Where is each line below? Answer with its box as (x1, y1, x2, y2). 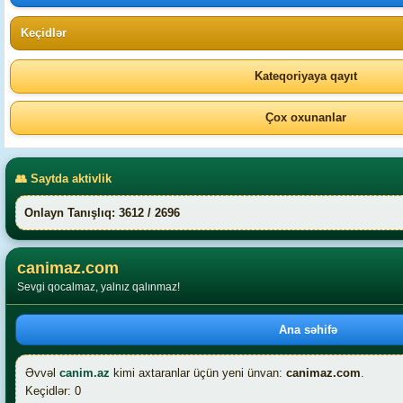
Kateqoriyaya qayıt (254, 69, 357, 83)
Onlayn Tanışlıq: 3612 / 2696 (24, 206, 180, 219)
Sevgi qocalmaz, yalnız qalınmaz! (17, 281, 180, 293)
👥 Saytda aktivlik (15, 171, 112, 185)
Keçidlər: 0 (25, 384, 81, 398)
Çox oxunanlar (264, 111, 346, 124)
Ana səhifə (279, 323, 337, 336)
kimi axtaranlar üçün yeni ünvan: (110, 366, 286, 380)
